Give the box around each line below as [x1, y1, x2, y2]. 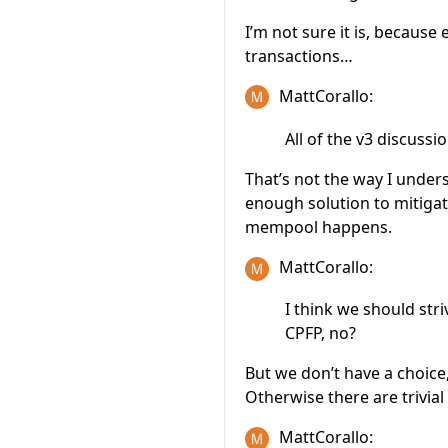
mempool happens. [245, 216, 392, 239]
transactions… [245, 44, 353, 67]
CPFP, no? [285, 322, 356, 345]
